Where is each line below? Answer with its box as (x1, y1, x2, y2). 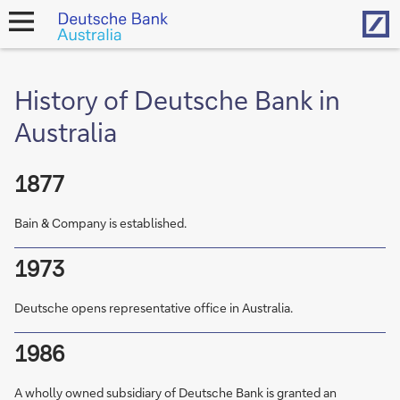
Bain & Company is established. (14, 214, 187, 231)
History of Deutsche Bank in (14, 83, 340, 116)
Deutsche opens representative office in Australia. (14, 299, 293, 316)
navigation (7, 37, 60, 51)
